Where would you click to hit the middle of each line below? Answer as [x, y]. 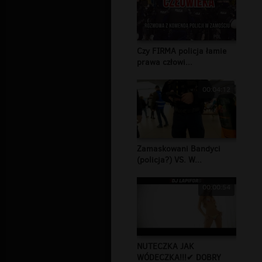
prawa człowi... [165, 63]
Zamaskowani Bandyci [179, 149]
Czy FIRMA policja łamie [182, 51]
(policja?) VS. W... [169, 160]
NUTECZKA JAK [166, 247]
